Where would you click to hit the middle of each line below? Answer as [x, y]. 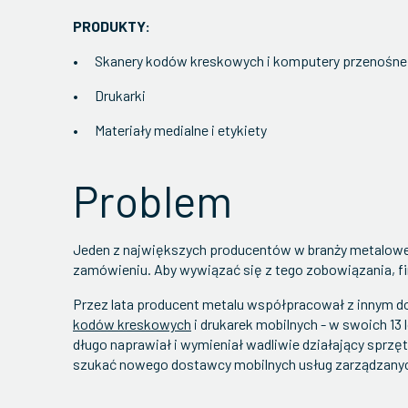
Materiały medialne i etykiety [181, 130]
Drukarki [120, 95]
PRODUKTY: [113, 26]
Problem [157, 200]
